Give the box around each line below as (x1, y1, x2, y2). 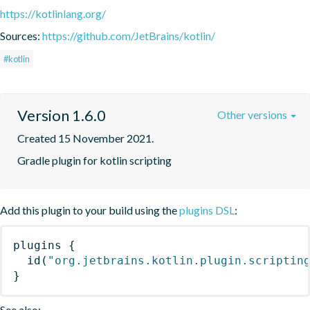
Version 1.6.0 (17, 105, 106, 125)
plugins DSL (179, 203, 235, 217)
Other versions (217, 107, 289, 121)
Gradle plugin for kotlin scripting (17, 153, 172, 167)
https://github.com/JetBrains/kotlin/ (42, 28, 215, 42)
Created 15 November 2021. (17, 131, 154, 145)
